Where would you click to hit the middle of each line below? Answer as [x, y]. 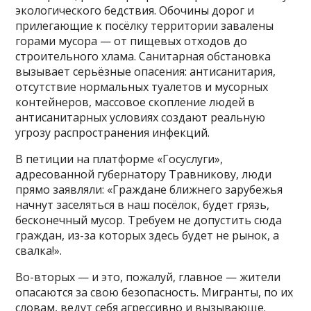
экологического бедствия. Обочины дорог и [135, 10]
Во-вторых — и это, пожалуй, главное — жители [148, 277]
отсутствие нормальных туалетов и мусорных [142, 86]
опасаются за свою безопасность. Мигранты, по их [154, 292]
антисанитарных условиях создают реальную [141, 117]
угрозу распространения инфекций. [113, 132]
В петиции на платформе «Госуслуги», [119, 159]
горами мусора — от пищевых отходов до [132, 41]
